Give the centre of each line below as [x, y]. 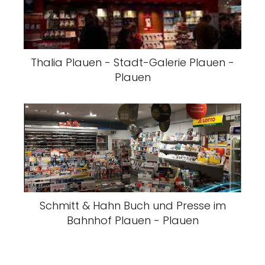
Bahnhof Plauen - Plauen [132, 221]
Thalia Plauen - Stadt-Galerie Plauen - [132, 63]
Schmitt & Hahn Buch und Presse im [132, 206]
